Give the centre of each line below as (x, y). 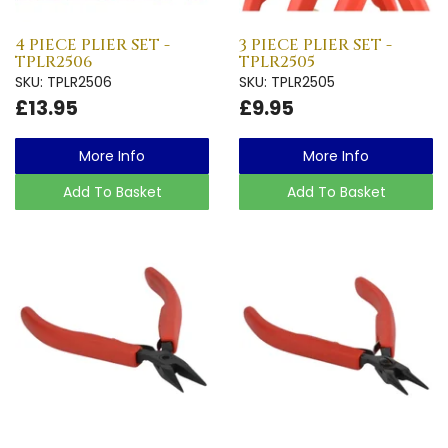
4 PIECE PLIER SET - (92, 44)
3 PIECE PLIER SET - (315, 44)
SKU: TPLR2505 (287, 81)
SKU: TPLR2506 (63, 81)
